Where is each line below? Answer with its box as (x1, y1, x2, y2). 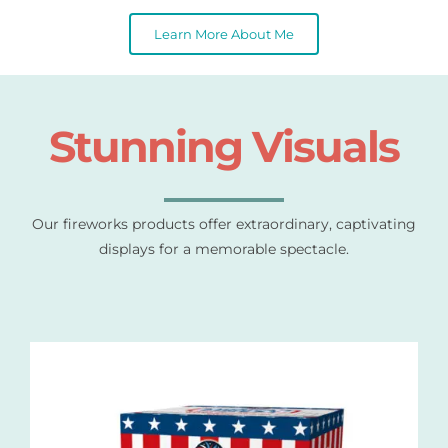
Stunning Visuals (49, 121, 399, 174)
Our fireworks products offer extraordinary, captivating (32, 215, 416, 234)
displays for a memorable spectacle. (99, 240, 349, 259)
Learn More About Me (154, 25, 294, 42)
